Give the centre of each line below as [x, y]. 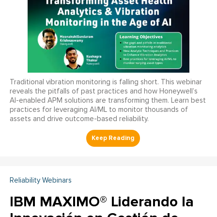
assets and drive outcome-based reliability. [79, 119]
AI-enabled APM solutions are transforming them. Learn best [108, 100]
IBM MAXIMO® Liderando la [102, 201]
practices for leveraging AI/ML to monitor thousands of [99, 109]
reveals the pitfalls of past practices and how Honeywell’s [104, 91]
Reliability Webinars [41, 180]
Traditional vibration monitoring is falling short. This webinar [106, 82]
